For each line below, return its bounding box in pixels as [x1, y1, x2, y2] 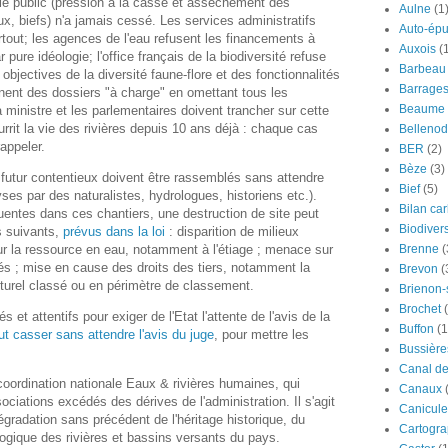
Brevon [399, 262, 438, 276]
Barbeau [399, 62, 446, 76]
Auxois [399, 42, 436, 56]
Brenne [399, 242, 439, 256]
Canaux [399, 382, 442, 396]
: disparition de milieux [165, 223, 299, 239]
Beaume [399, 102, 445, 116]
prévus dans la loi [63, 223, 165, 239]
